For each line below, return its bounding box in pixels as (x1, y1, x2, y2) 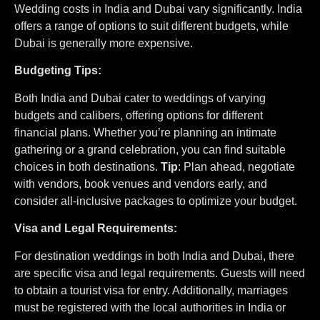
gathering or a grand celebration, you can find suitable (14, 143, 286, 156)
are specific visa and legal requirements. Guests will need (14, 266, 305, 279)
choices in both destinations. (14, 160, 161, 173)
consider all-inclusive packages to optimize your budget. (14, 194, 297, 207)
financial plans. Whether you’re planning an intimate (14, 126, 276, 139)
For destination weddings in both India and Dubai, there (14, 249, 294, 262)
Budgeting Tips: (14, 64, 101, 77)
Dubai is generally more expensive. (14, 37, 193, 50)
